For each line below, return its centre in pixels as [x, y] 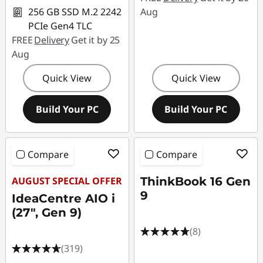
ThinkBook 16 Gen [196, 181]
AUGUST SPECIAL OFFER [67, 181]
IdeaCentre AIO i [63, 198]
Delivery [52, 40]
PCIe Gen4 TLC [60, 26]
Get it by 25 [96, 40]
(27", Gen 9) [47, 213]
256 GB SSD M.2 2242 [75, 12]
